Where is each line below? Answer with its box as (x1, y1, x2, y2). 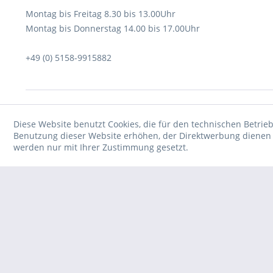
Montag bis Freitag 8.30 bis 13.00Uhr (26, 8, 175, 19)
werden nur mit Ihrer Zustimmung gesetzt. (13, 141, 188, 153)
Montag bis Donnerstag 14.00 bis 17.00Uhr (26, 23, 200, 34)
